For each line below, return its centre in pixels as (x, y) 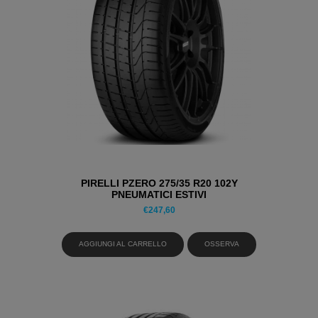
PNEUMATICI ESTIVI (159, 194)
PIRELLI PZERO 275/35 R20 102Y (159, 183)
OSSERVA (222, 243)
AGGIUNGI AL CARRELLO (122, 243)
